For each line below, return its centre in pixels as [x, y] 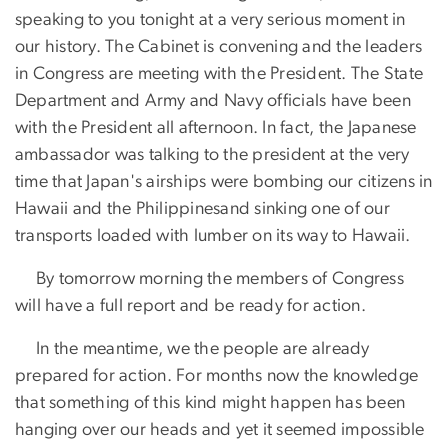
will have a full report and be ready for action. [190, 305]
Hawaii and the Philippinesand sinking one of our [202, 208]
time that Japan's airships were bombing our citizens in [224, 181]
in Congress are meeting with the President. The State [219, 73]
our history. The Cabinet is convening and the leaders [219, 46]
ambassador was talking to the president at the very [212, 154]
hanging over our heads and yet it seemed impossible [220, 429]
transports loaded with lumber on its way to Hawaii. [213, 235]
